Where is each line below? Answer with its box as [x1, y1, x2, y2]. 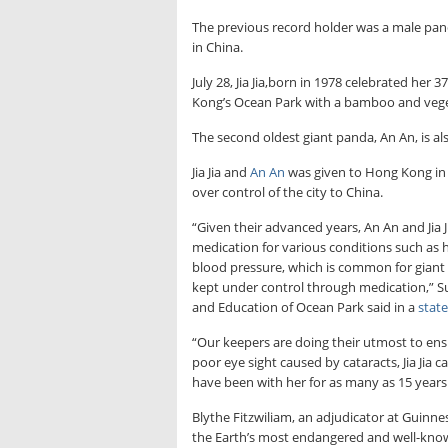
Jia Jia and [192, 163, 250, 182]
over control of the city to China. [192, 183, 383, 202]
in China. [192, 38, 243, 57]
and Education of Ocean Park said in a [192, 298, 418, 317]
